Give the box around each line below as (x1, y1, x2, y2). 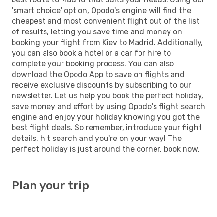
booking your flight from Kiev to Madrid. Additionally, (12, 37, 203, 47)
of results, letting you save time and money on (12, 27, 182, 36)
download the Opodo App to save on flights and (12, 69, 185, 79)
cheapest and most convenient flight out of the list (12, 16, 200, 26)
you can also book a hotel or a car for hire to (12, 48, 171, 58)
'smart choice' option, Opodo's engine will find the (12, 5, 191, 15)
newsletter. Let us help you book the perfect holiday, (12, 91, 203, 100)
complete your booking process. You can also (12, 59, 174, 68)
